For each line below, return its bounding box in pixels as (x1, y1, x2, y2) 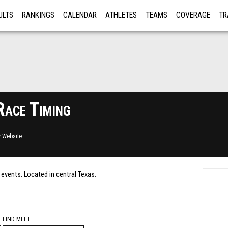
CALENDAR (63, 11, 97, 20)
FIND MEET (3, 216, 31, 223)
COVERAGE (176, 11, 210, 20)
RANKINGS (22, 11, 54, 20)
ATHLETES (105, 11, 137, 20)
